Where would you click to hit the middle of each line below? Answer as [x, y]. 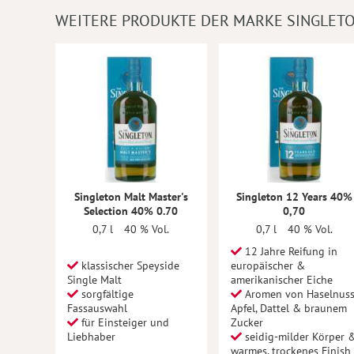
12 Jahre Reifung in [289, 251]
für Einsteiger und [124, 322]
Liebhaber [96, 337]
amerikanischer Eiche [281, 280]
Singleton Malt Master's [131, 197]
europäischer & [267, 265]
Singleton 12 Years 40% [294, 197]
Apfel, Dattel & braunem [288, 308]
